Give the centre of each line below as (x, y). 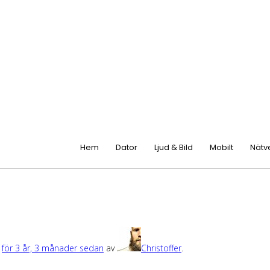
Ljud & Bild (174, 147)
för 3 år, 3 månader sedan (53, 248)
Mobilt (221, 147)
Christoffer (161, 248)
